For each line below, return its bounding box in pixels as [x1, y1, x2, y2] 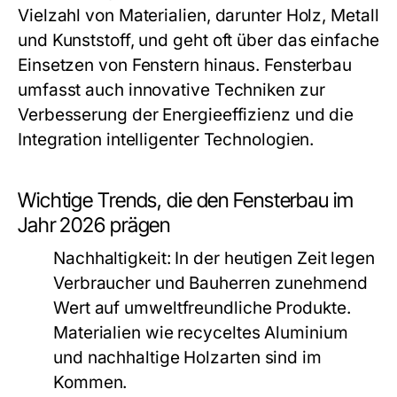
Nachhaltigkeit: [53, 248, 171, 269]
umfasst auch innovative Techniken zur [18, 80, 325, 100]
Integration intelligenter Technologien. [18, 129, 315, 150]
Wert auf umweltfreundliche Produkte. [53, 298, 351, 318]
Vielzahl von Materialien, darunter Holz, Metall [18, 5, 379, 26]
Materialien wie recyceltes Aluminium [53, 323, 348, 343]
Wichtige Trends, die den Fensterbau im [18, 188, 354, 213]
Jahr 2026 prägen [18, 213, 171, 237]
